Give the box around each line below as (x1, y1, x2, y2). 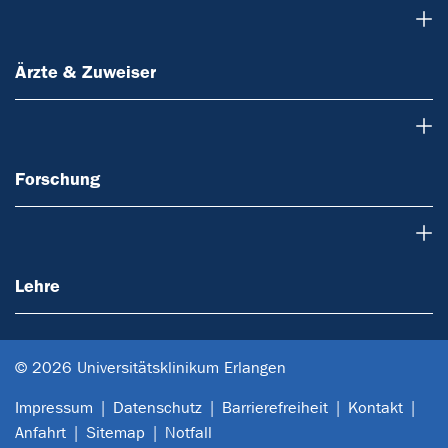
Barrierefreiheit (222, 397, 328, 417)
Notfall (165, 422, 212, 442)
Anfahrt (15, 422, 66, 442)
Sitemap (86, 422, 145, 442)
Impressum (15, 397, 93, 417)
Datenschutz (113, 397, 202, 417)
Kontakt (348, 397, 403, 417)
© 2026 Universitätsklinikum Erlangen (15, 357, 286, 377)
